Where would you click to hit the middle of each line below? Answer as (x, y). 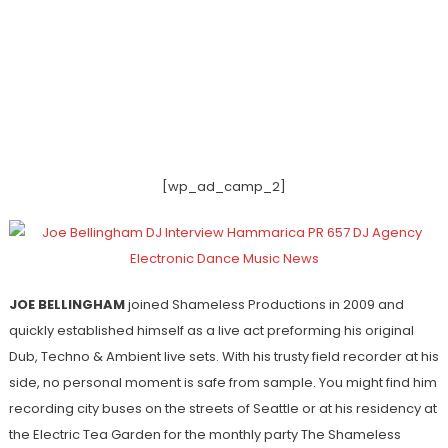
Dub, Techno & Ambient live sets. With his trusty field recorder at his (223, 356)
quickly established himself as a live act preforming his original (211, 330)
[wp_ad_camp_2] (224, 186)
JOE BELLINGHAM (66, 304)
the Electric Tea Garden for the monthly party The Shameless (204, 434)
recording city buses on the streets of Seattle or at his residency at (222, 408)
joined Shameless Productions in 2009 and (264, 304)
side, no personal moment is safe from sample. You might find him (222, 382)
